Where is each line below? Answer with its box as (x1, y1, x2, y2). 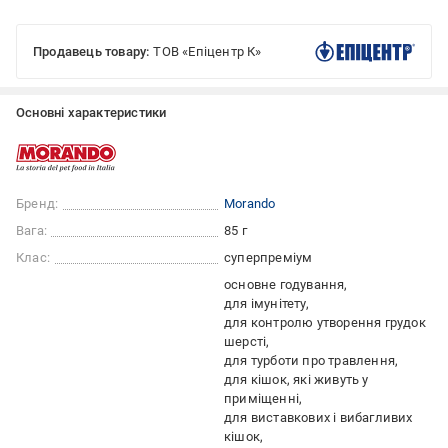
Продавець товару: (33, 44, 150, 60)
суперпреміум (224, 250, 313, 266)
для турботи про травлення (224, 353, 395, 369)
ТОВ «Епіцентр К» (153, 44, 262, 60)
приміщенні (224, 391, 299, 407)
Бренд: (16, 196, 59, 212)
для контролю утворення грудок (224, 315, 426, 331)
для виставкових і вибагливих (224, 410, 413, 426)
